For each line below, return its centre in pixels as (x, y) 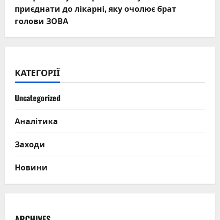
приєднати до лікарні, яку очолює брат (96, 9)
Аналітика (36, 121)
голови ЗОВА (41, 21)
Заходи (30, 144)
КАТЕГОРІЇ (37, 72)
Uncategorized (38, 98)
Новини (31, 167)
